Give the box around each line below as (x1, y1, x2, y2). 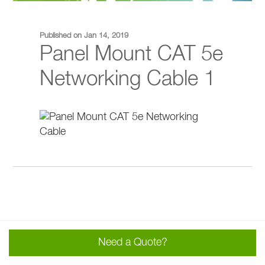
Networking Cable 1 (40, 69, 216, 90)
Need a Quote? (98, 237, 167, 248)
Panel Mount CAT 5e (40, 44, 224, 65)
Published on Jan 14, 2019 (40, 31, 129, 40)
